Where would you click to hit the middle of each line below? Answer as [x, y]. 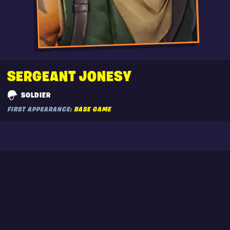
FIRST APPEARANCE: [40, 109]
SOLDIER [36, 96]
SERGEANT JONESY [69, 77]
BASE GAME [92, 109]
